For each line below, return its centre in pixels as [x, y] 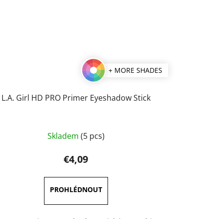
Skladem [64, 136]
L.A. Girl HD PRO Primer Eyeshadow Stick [76, 98]
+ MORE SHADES [135, 70]
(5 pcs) [92, 136]
